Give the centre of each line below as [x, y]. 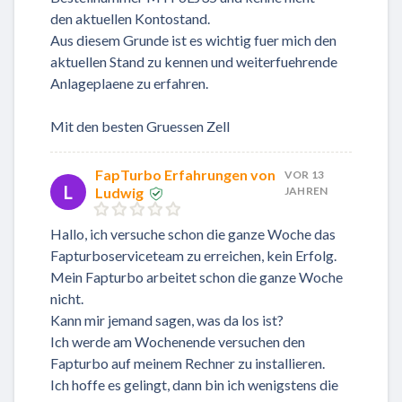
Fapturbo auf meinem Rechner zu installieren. [188, 363]
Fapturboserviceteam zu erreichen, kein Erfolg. [193, 256]
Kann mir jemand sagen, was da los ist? [167, 320]
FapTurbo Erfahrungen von [185, 174]
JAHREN [306, 190]
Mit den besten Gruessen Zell [140, 126]
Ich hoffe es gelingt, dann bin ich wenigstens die [194, 385]
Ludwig [119, 192]
